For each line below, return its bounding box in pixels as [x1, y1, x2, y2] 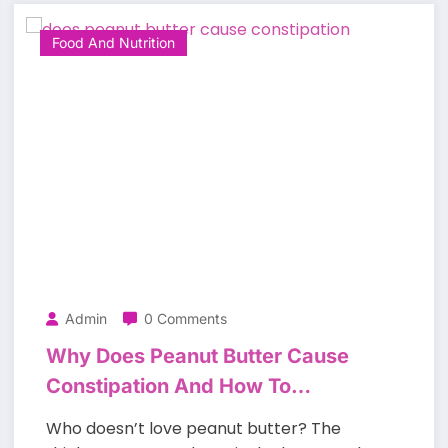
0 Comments [143, 309, 227, 327]
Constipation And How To [45, 373, 291, 398]
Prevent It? [45, 403, 151, 428]
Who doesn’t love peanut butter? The [45, 416, 341, 440]
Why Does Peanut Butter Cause [45, 343, 349, 368]
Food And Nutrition [51, 33, 175, 51]
